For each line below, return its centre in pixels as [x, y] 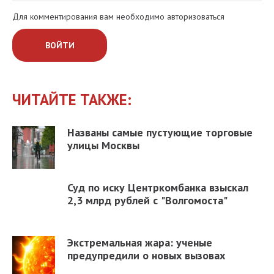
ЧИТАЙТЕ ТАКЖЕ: [72, 99]
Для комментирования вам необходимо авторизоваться [118, 16]
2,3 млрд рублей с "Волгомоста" [147, 200]
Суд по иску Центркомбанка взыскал [158, 187]
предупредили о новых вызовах [146, 255]
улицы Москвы [103, 145]
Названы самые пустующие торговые [160, 132]
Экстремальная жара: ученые [140, 242]
